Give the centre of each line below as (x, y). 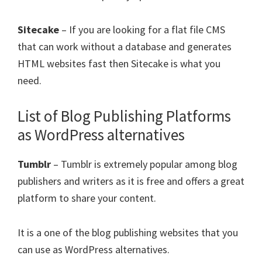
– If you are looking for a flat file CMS (142, 30)
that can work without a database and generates (125, 46)
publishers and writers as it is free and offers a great (131, 181)
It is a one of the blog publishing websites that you (128, 232)
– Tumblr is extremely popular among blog (144, 164)
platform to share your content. (87, 198)
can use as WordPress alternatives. (94, 249)
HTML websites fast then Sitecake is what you (119, 63)
